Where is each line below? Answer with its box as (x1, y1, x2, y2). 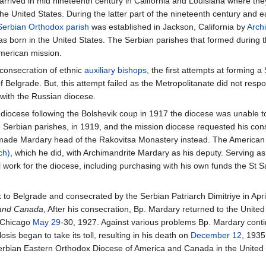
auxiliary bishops (84, 65, 147, 75)
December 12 (191, 230, 242, 240)
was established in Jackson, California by (89, 22, 247, 32)
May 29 (33, 217, 61, 227)
